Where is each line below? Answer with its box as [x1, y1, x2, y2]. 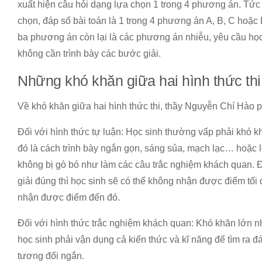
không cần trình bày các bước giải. [18, 49, 161, 59]
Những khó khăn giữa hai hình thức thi [18, 73, 261, 89]
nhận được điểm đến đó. [18, 192, 120, 203]
